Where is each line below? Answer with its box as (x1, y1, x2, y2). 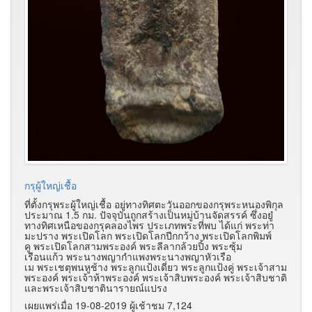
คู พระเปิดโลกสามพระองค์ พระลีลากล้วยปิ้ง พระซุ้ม (24, 239, 242, 253)
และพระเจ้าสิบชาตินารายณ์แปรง (24, 281, 167, 295)
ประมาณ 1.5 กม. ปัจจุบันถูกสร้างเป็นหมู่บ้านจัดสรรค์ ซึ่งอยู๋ (24, 208, 273, 222)
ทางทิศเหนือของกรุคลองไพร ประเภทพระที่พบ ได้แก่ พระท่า (24, 218, 274, 233)
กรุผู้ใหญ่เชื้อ (24, 178, 77, 193)
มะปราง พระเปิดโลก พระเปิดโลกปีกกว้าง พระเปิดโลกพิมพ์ (24, 228, 272, 243)
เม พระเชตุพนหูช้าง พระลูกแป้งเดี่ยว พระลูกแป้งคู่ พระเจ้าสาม (24, 260, 287, 274)
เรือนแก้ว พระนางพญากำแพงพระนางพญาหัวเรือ (24, 249, 231, 264)
